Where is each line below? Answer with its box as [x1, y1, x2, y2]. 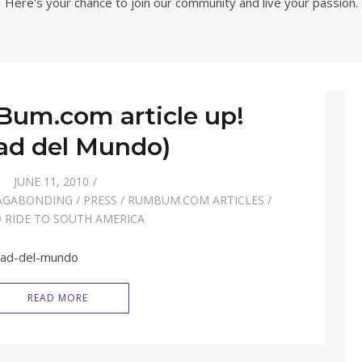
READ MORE [27, 291, 88, 305]
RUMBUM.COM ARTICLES [127, 192, 264, 208]
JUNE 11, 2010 [14, 174, 90, 190]
